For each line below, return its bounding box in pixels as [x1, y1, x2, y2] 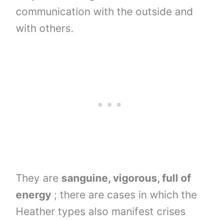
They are [16, 171, 62, 184]
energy [16, 188, 52, 201]
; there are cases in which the [51, 188, 197, 201]
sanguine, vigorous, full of [61, 171, 192, 184]
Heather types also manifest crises [16, 205, 186, 218]
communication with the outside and [16, 5, 193, 18]
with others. [16, 22, 74, 34]
